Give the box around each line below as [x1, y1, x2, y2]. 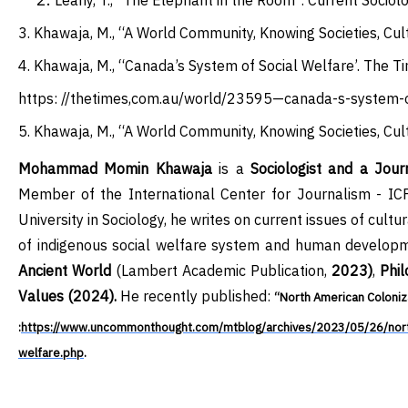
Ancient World [18, 261, 111, 280]
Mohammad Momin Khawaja [18, 159, 212, 178]
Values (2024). [18, 287, 117, 306]
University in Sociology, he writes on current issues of [18, 210, 369, 229]
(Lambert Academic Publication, [110, 261, 331, 280]
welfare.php [18, 344, 84, 361]
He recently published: [117, 287, 274, 306]
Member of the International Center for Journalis [18, 185, 358, 204]
